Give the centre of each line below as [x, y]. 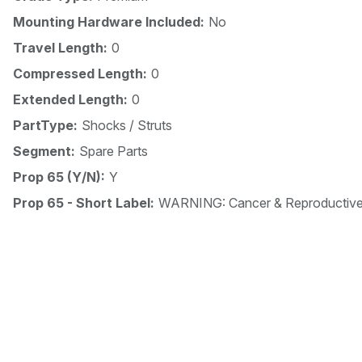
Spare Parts [114, 152]
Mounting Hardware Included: [109, 22]
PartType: [45, 126]
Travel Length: [60, 48]
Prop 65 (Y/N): [59, 177]
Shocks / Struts [127, 126]
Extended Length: [70, 100]
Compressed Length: [80, 74]
